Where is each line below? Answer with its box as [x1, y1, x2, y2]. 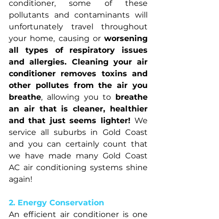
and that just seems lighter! [9, 115, 134, 125]
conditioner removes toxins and [9, 68, 148, 78]
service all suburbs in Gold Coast [9, 127, 148, 137]
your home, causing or [9, 33, 104, 43]
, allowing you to [41, 92, 115, 102]
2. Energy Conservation [9, 197, 104, 207]
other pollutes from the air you [9, 80, 148, 90]
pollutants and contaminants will [9, 10, 148, 20]
